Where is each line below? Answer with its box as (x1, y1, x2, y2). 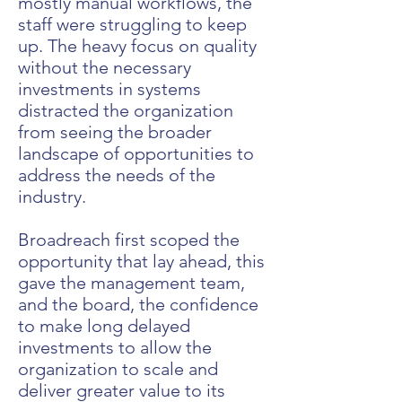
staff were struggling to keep (18, 13, 247, 35)
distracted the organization (18, 100, 233, 121)
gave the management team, (18, 272, 245, 293)
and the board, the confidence (18, 293, 258, 315)
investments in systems (18, 78, 201, 100)
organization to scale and (18, 358, 218, 380)
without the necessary (18, 57, 191, 78)
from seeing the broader (18, 121, 212, 143)
